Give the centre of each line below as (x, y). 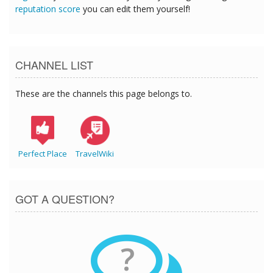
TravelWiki (95, 154)
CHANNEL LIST (54, 65)
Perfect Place (43, 154)
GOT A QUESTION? (65, 199)
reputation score (48, 9)
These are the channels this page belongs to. (104, 94)
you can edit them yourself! (135, 9)
